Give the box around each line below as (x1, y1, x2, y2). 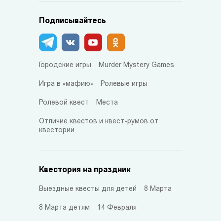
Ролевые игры (101, 80, 147, 88)
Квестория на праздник (39, 166, 131, 174)
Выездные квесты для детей (39, 185, 137, 193)
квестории (39, 126, 74, 134)
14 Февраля (97, 204, 137, 212)
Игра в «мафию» (39, 80, 93, 88)
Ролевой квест (39, 99, 89, 107)
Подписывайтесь (39, 17, 106, 25)
